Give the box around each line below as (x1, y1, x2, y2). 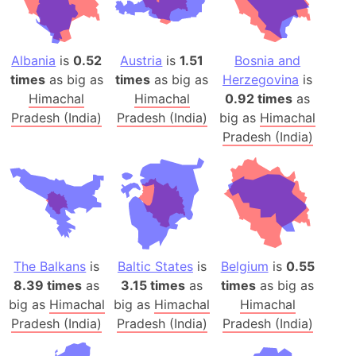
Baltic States (117, 257, 193, 274)
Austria (120, 52, 163, 69)
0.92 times (225, 91, 293, 107)
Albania (11, 52, 56, 69)
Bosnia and (234, 52, 301, 69)
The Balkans (14, 257, 87, 274)
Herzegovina (222, 72, 300, 88)
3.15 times (121, 277, 186, 293)
